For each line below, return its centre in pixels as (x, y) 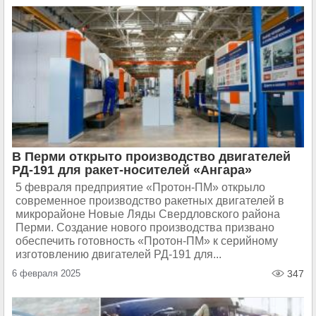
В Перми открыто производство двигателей (151, 157)
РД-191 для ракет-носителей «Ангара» (132, 170)
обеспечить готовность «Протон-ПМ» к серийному (147, 241)
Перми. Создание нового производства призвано (145, 227)
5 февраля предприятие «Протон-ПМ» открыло (140, 187)
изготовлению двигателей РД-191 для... (119, 254)
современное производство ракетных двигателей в (150, 201)
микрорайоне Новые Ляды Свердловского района (148, 214)
